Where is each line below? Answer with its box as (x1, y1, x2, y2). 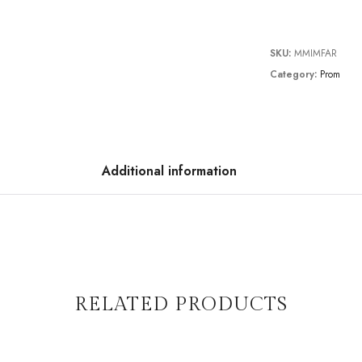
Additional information (101, 161, 237, 180)
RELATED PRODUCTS (74, 293, 288, 316)
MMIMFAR (294, 45, 338, 61)
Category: (270, 66, 321, 82)
